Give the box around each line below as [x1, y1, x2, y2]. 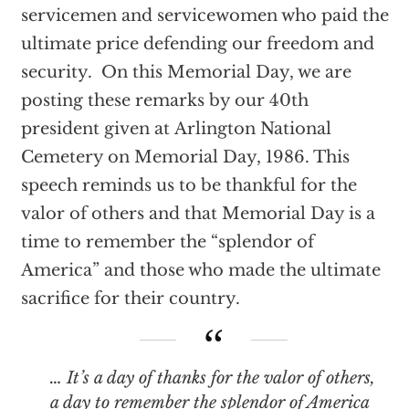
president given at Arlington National [20, 119, 331, 140]
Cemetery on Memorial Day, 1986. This [20, 147, 350, 168]
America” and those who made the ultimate [20, 260, 381, 281]
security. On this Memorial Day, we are [20, 62, 351, 83]
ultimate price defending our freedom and [20, 34, 374, 55]
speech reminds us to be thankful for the [20, 175, 357, 196]
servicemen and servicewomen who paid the [20, 5, 389, 26]
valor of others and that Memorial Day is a [20, 204, 375, 225]
